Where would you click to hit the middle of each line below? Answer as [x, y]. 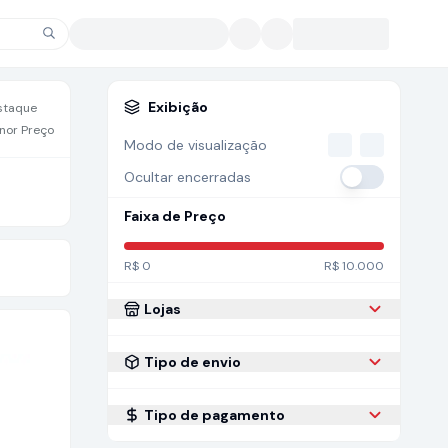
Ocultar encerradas [187, 177]
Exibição [177, 107]
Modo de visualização [195, 145]
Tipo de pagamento [214, 415]
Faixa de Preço [174, 216]
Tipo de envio [192, 362]
